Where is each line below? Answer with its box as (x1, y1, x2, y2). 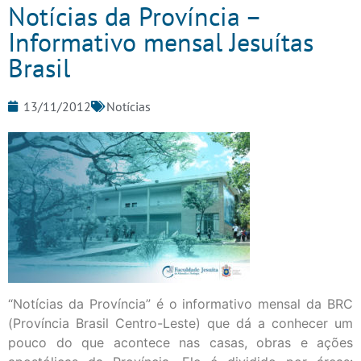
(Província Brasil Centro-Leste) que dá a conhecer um (8, 315, 353, 332)
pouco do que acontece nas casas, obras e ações (8, 334, 353, 351)
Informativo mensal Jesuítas (8, 24, 313, 59)
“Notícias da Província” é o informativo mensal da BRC (8, 296, 353, 313)
